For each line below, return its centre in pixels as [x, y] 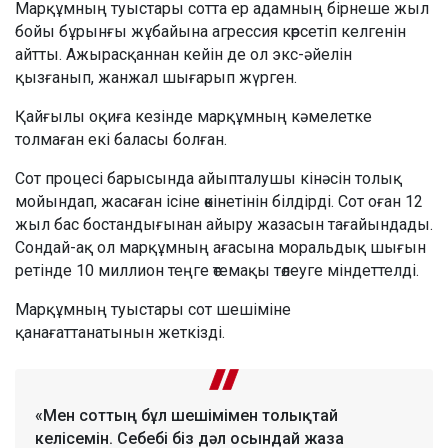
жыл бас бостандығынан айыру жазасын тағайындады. [224, 224]
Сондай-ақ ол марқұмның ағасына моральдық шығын [220, 247]
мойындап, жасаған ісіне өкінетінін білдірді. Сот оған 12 [219, 201]
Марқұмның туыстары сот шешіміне [153, 309]
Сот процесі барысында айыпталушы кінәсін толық [208, 178]
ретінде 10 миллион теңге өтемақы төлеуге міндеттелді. [217, 270]
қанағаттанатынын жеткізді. [120, 332]
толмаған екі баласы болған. [121, 139]
